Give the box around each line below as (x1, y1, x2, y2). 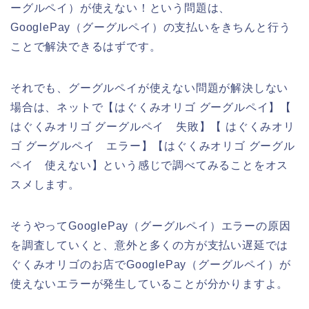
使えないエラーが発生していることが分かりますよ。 (10, 277, 289, 290)
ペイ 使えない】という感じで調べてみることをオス (10, 159, 289, 171)
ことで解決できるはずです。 (10, 40, 161, 52)
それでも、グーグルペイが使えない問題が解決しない (10, 81, 289, 94)
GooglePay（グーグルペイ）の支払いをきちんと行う (10, 21, 291, 33)
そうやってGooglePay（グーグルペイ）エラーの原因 (10, 219, 291, 232)
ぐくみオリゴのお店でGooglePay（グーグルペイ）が (10, 258, 291, 270)
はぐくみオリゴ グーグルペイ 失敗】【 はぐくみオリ (10, 120, 295, 132)
